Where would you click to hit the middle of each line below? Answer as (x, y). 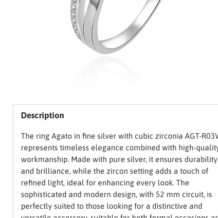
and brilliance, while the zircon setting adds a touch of (114, 171)
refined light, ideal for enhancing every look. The (105, 183)
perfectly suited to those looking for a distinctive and (111, 206)
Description (42, 115)
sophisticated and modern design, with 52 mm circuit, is (116, 194)
